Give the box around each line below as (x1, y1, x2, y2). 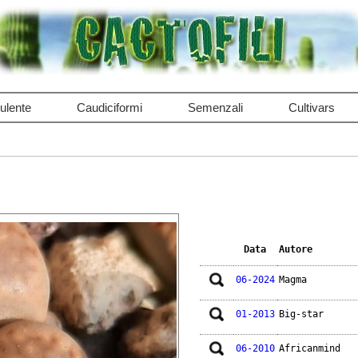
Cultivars (288, 101, 335, 114)
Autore (278, 244, 312, 256)
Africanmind (278, 343, 340, 355)
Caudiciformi (76, 101, 142, 114)
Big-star (278, 308, 324, 320)
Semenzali (187, 101, 243, 114)
